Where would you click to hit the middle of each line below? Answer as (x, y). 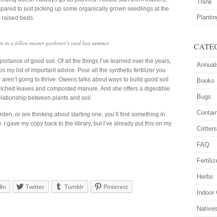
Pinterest (116, 187)
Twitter (35, 187)
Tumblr (74, 187)
